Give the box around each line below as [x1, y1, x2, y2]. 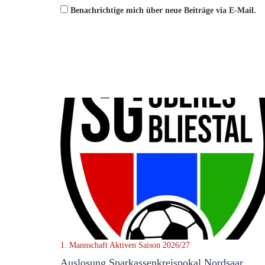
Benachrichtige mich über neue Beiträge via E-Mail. [70, 6, 256, 15]
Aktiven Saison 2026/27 [109, 241, 190, 250]
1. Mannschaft [60, 241, 108, 250]
